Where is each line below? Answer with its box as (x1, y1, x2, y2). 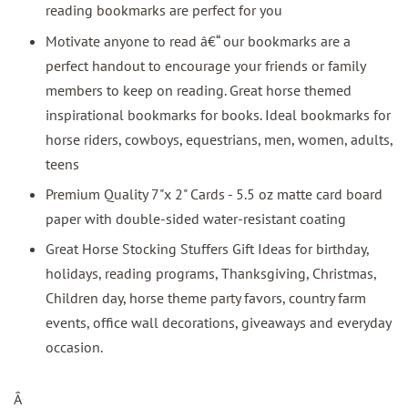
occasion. (46, 338, 103, 357)
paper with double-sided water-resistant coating (46, 209, 346, 228)
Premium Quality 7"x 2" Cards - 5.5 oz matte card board (46, 184, 382, 203)
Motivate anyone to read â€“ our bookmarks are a (46, 31, 351, 50)
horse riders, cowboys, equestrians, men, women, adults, (46, 129, 393, 148)
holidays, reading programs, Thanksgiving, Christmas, (46, 264, 376, 283)
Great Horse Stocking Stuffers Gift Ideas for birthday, (46, 240, 369, 259)
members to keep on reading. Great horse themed (46, 80, 352, 99)
